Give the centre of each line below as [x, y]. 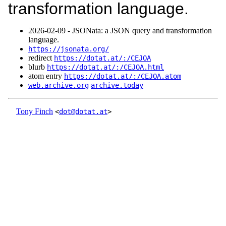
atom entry [46, 76]
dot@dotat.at [83, 112]
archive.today [117, 86]
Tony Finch [35, 111]
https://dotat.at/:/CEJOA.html [105, 67]
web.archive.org [59, 86]
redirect [41, 58]
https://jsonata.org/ [69, 49]
